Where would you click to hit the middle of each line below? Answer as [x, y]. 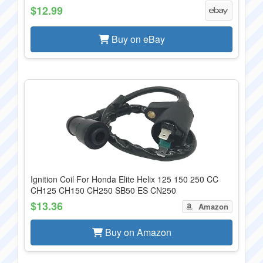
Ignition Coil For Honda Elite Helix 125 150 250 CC [124, 179]
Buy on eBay [137, 39]
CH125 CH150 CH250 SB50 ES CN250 [103, 190]
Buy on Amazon [137, 232]
